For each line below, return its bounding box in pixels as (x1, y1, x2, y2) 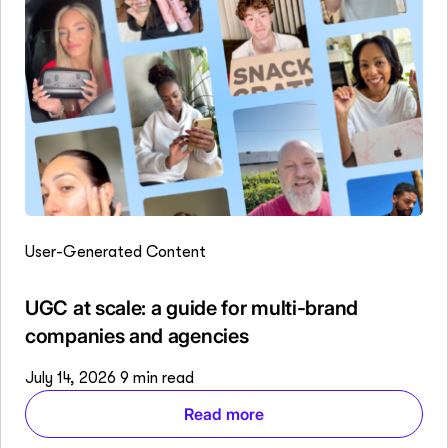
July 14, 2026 (25, 369, 120, 388)
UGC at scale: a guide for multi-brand (25, 296, 358, 321)
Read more (184, 404, 264, 425)
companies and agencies (25, 324, 249, 349)
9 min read (120, 369, 194, 388)
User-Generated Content (25, 243, 206, 262)
